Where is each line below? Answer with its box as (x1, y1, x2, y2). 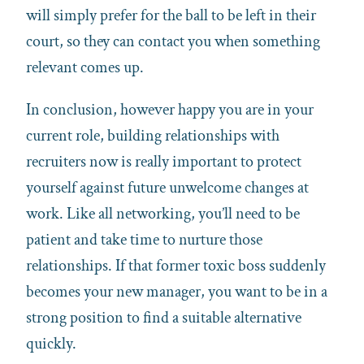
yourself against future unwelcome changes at (26, 176, 309, 198)
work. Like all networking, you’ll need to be (26, 202, 300, 224)
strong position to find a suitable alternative (26, 306, 301, 328)
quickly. (26, 332, 76, 354)
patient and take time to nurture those (26, 228, 262, 250)
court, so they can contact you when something (26, 30, 320, 52)
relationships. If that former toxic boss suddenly (26, 254, 326, 276)
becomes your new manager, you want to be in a (26, 280, 327, 302)
